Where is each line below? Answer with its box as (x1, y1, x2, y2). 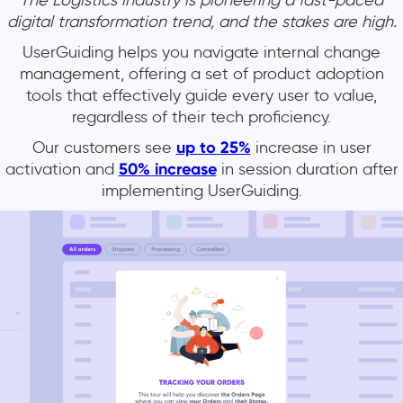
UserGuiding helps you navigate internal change (22, 42, 381, 62)
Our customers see (31, 138, 176, 157)
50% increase (118, 159, 217, 179)
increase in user (250, 138, 372, 157)
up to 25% (175, 138, 251, 157)
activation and (4, 159, 119, 179)
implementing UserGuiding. (101, 181, 302, 201)
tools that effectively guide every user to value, (26, 85, 377, 105)
